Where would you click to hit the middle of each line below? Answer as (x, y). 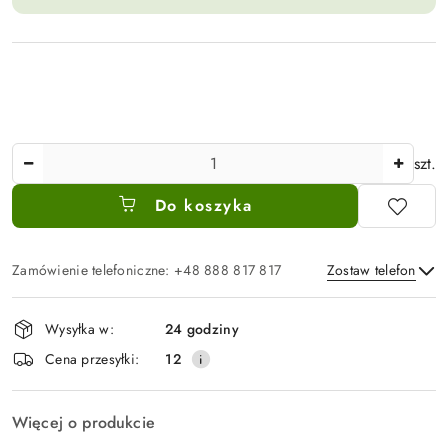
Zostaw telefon (371, 270)
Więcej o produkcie (83, 423)
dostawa (53, 366)
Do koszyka (203, 206)
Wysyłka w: (79, 328)
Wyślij (224, 359)
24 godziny (202, 328)
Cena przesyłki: (92, 358)
